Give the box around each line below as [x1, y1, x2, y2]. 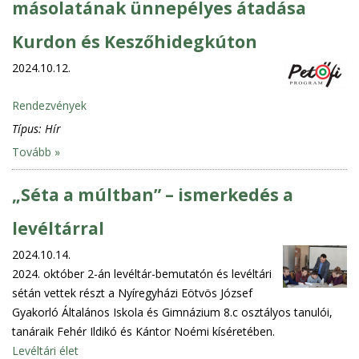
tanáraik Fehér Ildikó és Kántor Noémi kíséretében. [12, 323, 275, 339]
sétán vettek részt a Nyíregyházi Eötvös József [12, 284, 252, 301]
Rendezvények [12, 97, 87, 113]
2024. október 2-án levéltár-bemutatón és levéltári [12, 265, 272, 281]
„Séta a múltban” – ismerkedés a [12, 183, 293, 206]
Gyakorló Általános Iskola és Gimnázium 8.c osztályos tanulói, [12, 304, 333, 320]
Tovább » [12, 143, 60, 159]
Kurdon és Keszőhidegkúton [12, 30, 257, 53]
